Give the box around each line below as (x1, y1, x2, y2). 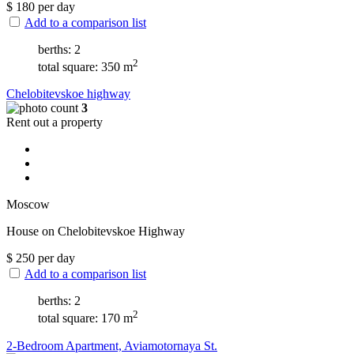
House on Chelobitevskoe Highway (6, 224, 185, 239)
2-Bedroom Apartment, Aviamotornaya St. (6, 338, 217, 352)
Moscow (6, 198, 50, 212)
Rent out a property (6, 115, 103, 130)
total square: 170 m (38, 311, 133, 326)
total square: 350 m (38, 60, 133, 74)
